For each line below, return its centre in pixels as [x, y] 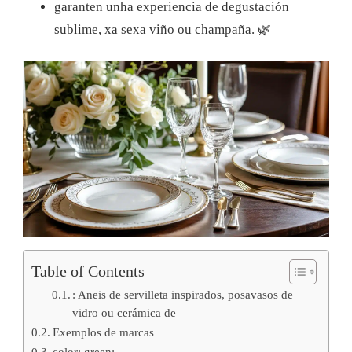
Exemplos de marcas [104, 332]
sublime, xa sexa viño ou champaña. [156, 30]
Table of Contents [88, 271]
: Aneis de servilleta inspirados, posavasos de [183, 294]
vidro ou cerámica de [125, 312]
